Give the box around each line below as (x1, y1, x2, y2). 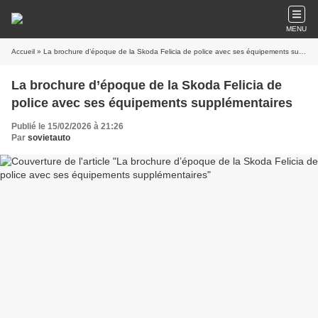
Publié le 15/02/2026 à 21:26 (11, 121, 124, 131)
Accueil (11, 48, 35, 55)
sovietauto (28, 133, 70, 143)
